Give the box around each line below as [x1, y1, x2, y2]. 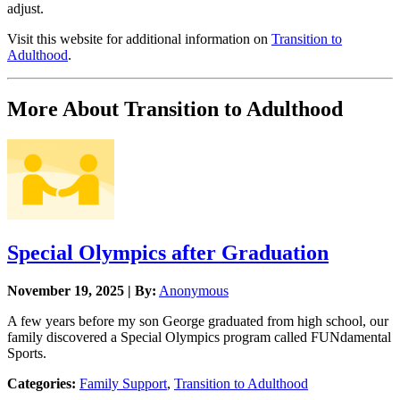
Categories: [7, 375, 76, 391]
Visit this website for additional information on [7, 31, 271, 47]
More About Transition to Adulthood [7, 97, 343, 121]
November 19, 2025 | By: [7, 282, 156, 298]
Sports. [7, 345, 46, 361]
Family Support [79, 375, 167, 391]
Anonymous [159, 282, 229, 298]
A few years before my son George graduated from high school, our [7, 312, 388, 329]
